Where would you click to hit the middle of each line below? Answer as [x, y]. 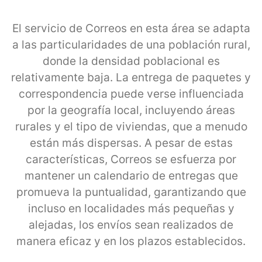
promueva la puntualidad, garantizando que [131, 192]
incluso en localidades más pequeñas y [131, 208]
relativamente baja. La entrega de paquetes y [131, 77]
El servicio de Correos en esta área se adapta [131, 28]
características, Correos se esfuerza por [131, 159]
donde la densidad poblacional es [131, 61]
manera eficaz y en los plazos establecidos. [131, 241]
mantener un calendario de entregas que [131, 175]
